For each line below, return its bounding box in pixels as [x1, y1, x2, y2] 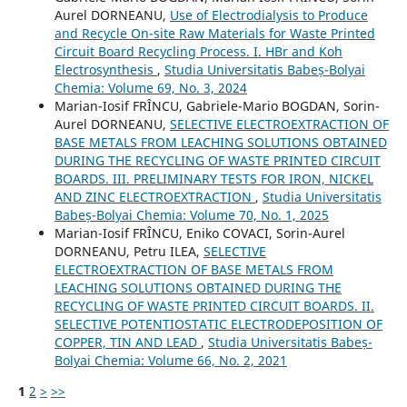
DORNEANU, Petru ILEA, [54, 243, 203, 261]
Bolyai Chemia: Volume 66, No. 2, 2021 [54, 352, 287, 370]
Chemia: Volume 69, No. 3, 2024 [54, 79, 247, 97]
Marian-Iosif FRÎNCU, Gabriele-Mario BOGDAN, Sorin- [54, 97, 380, 115]
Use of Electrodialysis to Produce [169, 6, 368, 25]
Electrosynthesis [54, 61, 157, 79]
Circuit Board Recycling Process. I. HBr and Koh [54, 43, 342, 61]
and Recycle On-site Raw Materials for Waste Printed [54, 25, 375, 43]
